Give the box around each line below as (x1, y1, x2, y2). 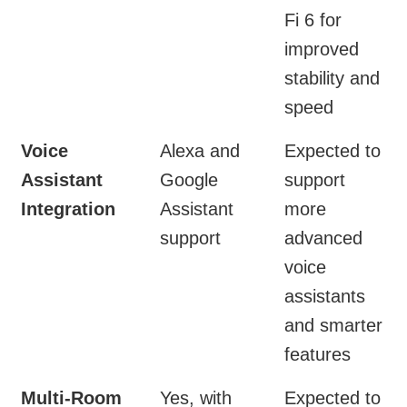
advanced (284, 228, 362, 249)
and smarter (284, 315, 382, 336)
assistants (284, 286, 365, 307)
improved (284, 39, 359, 60)
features (284, 344, 351, 365)
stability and (284, 68, 380, 89)
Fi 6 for (284, 10, 342, 31)
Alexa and (160, 141, 240, 162)
